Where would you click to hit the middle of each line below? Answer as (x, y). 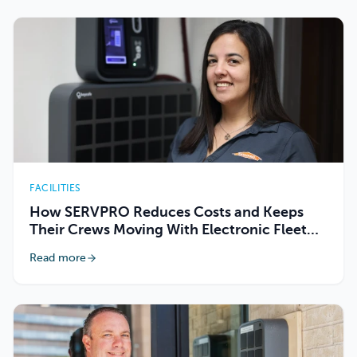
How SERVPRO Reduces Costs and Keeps (167, 213)
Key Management (88, 248)
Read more (58, 259)
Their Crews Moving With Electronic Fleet (168, 231)
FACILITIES (55, 189)
